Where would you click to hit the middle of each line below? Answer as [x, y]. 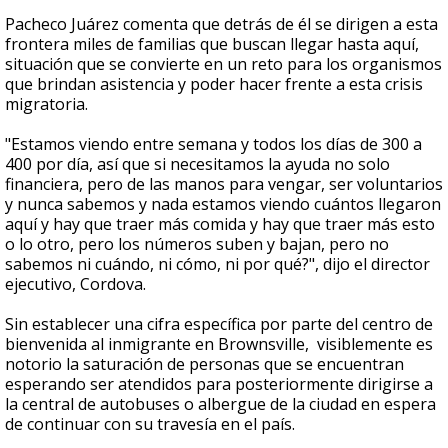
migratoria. [46, 104]
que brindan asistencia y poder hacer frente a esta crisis [214, 84]
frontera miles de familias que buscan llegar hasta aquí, [212, 44]
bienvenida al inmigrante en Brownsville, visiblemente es [219, 344]
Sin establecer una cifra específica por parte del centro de [219, 324]
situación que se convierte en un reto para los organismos [223, 64]
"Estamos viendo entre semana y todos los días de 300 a [213, 144]
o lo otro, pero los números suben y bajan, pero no [197, 244]
